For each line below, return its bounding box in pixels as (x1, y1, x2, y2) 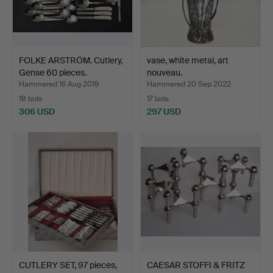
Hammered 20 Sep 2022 (147, 79, 231, 89)
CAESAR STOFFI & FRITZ (147, 259, 245, 271)
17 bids (147, 93, 169, 104)
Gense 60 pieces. (19, 66, 87, 78)
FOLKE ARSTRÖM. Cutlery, (19, 54, 122, 66)
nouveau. (147, 66, 182, 78)
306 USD (19, 105, 55, 117)
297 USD (147, 105, 181, 117)
